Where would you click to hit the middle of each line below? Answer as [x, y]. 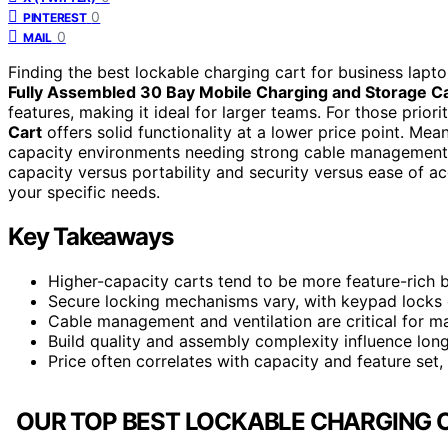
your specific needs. [84, 191]
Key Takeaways [90, 236]
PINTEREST [55, 17]
